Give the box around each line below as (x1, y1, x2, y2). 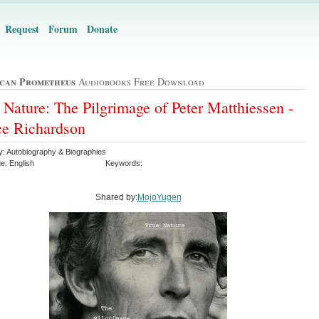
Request (5, 21, 39, 36)
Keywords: (105, 158, 142, 167)
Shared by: (95, 192, 137, 202)
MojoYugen (137, 192, 182, 202)
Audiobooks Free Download (75, 75, 204, 89)
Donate (87, 21, 117, 36)
